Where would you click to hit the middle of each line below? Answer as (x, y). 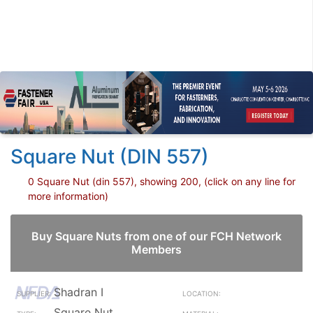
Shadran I (79, 292)
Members (156, 249)
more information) (68, 196)
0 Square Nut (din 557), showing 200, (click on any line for (162, 181)
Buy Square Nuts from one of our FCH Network (156, 236)
